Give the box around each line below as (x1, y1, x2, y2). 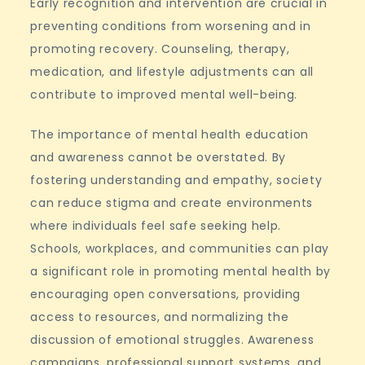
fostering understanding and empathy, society (30, 172, 323, 188)
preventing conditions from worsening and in (30, 18, 311, 34)
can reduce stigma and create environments (30, 195, 314, 211)
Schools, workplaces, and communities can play (30, 240, 329, 257)
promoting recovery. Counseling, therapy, (30, 41, 290, 57)
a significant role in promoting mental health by (30, 263, 332, 279)
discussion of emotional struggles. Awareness (30, 332, 314, 348)
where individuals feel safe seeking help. (30, 218, 282, 234)
